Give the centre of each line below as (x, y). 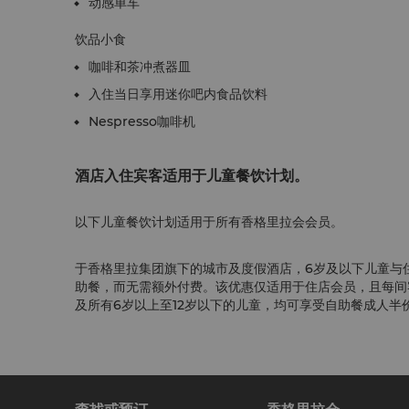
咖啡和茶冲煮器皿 (140, 67)
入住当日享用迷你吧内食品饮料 (178, 94)
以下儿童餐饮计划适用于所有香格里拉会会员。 (209, 222)
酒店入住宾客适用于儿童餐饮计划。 (192, 176)
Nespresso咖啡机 (142, 121)
